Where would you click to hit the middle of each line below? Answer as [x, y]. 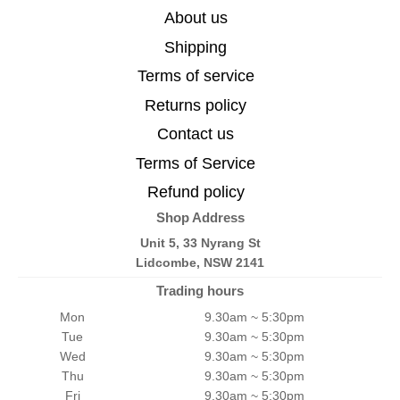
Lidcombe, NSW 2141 [200, 263]
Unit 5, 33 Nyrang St [200, 243]
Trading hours [200, 291]
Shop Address [200, 217]
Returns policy [196, 105]
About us [196, 18]
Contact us [196, 134]
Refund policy [196, 192]
